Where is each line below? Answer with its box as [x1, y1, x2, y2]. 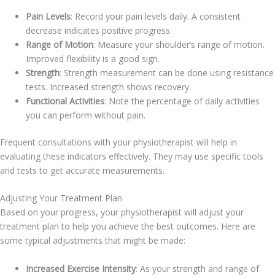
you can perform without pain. [26, 109, 145, 121]
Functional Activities [26, 95, 104, 107]
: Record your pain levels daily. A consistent [71, 10, 241, 22]
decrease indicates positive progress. [26, 24, 172, 36]
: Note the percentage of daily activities [104, 95, 260, 107]
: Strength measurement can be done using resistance [60, 66, 274, 79]
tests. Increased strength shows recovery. [26, 80, 191, 93]
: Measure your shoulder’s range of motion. [93, 38, 265, 50]
